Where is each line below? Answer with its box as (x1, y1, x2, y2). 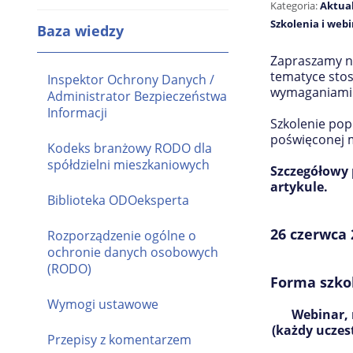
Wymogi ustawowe (47, 295, 158, 313)
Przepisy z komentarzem (47, 330, 191, 348)
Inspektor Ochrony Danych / (47, 70, 214, 88)
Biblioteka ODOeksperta (47, 191, 189, 209)
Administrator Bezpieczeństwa (47, 87, 227, 105)
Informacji (47, 103, 107, 121)
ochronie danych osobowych (47, 243, 218, 261)
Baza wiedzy (37, 20, 124, 40)
